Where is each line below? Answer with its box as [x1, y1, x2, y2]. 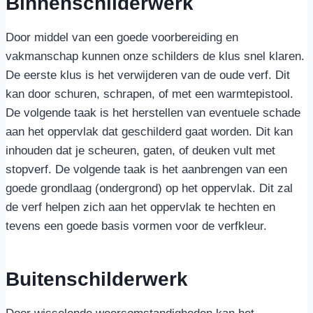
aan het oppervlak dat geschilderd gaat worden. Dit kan [6, 125, 293, 138]
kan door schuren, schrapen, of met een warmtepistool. [6, 87, 293, 101]
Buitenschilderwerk [6, 268, 188, 290]
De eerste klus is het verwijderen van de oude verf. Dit [6, 68, 290, 82]
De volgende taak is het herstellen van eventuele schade [6, 106, 300, 119]
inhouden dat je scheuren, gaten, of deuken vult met [6, 144, 275, 157]
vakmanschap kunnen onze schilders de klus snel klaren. [6, 50, 305, 63]
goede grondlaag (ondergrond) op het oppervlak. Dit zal [6, 182, 293, 195]
